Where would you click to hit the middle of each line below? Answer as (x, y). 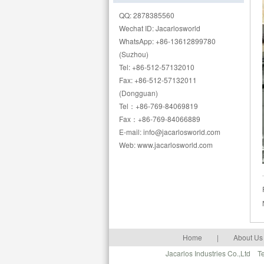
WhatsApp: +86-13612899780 (167, 41)
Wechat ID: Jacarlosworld (160, 28)
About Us (248, 237)
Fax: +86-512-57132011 (158, 80)
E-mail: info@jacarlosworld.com (170, 132)
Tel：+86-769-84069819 (159, 106)
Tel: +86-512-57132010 (157, 67)
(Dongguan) (138, 93)
